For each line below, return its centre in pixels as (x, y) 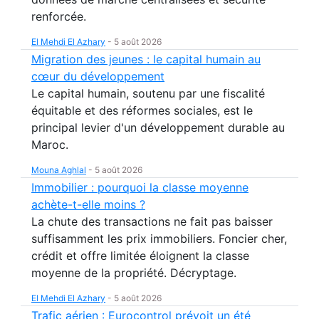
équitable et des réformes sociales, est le (142, 110)
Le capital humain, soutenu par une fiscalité (148, 93)
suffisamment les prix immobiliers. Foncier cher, (159, 239)
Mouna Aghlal (59, 170)
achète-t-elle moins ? (88, 204)
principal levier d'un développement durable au (158, 127)
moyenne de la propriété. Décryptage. (134, 273)
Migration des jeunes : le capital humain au (146, 59)
